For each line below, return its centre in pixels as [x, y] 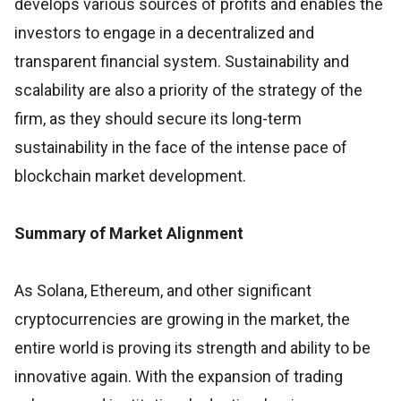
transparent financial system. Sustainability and [182, 61]
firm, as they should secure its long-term [158, 118]
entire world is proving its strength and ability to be [192, 347]
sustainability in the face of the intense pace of [181, 147]
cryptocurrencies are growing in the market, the [182, 319]
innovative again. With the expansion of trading [179, 376]
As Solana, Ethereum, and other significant [163, 290]
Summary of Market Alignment [129, 233]
